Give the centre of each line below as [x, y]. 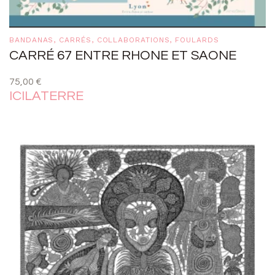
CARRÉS [75, 40]
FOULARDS [197, 40]
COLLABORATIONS [133, 40]
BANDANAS [32, 40]
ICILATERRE [46, 96]
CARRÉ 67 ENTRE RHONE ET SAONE [123, 56]
